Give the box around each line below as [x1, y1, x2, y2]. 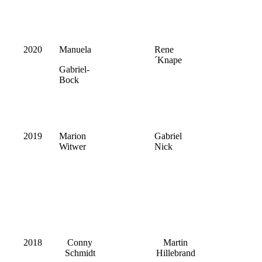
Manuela [59, 44, 94, 55]
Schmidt [64, 248, 95, 258]
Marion [59, 131, 86, 142]
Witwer [59, 142, 86, 152]
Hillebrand [156, 248, 195, 258]
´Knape [154, 55, 182, 65]
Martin [163, 237, 188, 248]
